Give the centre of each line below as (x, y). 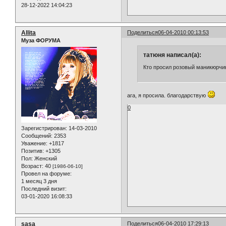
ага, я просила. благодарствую (167, 96)
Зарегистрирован (43, 128)
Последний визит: (44, 188)
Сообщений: (37, 135)
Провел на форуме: (46, 173)
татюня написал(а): (172, 55)
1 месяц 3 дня (39, 181)
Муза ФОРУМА (41, 41)
